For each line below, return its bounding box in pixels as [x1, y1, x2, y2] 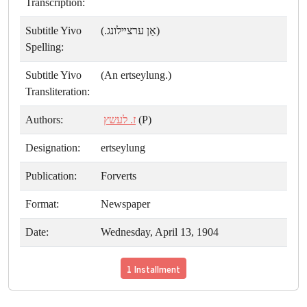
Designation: [25, 142, 80, 154]
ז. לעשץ [103, 114, 136, 126]
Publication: [25, 170, 77, 182]
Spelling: [25, 41, 64, 53]
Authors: [25, 114, 63, 126]
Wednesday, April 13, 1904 [101, 226, 219, 238]
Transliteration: [25, 86, 90, 98]
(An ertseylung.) [101, 69, 171, 82]
